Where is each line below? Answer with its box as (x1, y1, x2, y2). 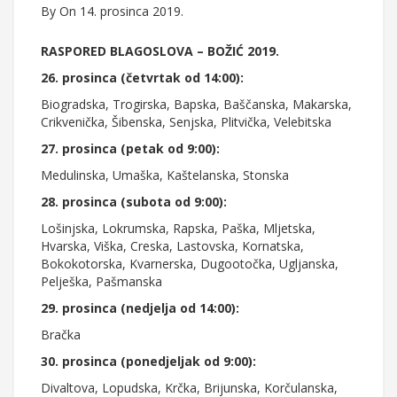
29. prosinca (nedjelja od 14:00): (41, 300, 239, 317)
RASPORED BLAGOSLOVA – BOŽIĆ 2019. (41, 43, 279, 60)
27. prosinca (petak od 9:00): (41, 140, 220, 158)
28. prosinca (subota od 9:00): (41, 193, 227, 211)
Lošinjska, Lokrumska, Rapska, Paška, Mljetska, (41, 220, 315, 237)
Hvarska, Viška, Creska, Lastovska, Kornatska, (41, 237, 304, 255)
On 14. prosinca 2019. (59, 3, 183, 20)
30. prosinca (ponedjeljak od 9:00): (41, 353, 256, 370)
